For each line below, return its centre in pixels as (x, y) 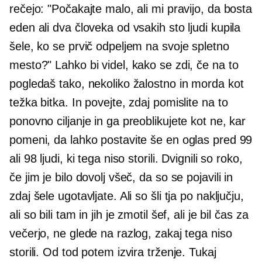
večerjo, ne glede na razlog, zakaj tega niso (121, 234)
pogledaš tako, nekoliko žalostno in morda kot (127, 84)
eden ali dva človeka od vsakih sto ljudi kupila (125, 28)
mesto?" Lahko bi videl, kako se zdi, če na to (124, 65)
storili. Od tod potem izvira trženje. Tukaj (113, 252)
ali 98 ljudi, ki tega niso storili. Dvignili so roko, (126, 159)
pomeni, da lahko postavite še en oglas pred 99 (131, 140)
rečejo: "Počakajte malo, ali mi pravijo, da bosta (131, 9)
